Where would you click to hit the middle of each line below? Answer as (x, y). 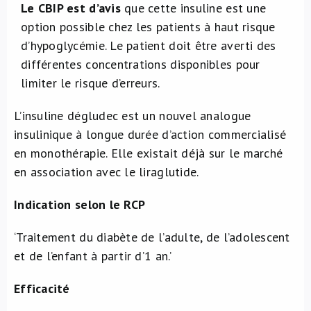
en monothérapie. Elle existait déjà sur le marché (149, 153)
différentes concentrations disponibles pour (141, 64)
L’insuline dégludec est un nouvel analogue (133, 116)
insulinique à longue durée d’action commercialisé (150, 134)
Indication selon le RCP (80, 204)
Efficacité (42, 288)
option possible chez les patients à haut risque (148, 27)
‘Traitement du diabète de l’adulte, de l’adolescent (152, 237)
